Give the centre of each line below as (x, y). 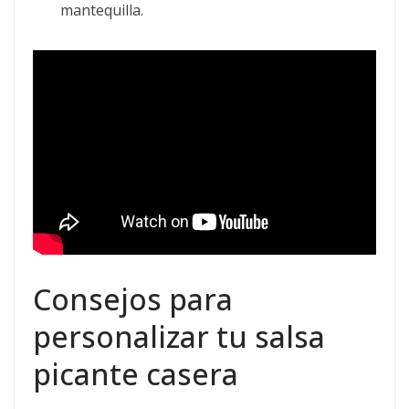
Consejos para (133, 299)
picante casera (136, 374)
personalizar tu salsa (179, 337)
